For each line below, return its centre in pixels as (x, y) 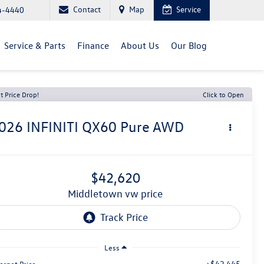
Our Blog (189, 45)
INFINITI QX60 (72, 127)
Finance (93, 45)
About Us (140, 45)
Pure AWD (152, 127)
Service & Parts (35, 45)
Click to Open (223, 94)
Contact (87, 9)
